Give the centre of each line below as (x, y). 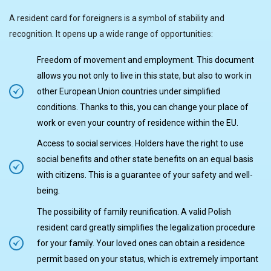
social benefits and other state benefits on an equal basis (145, 159)
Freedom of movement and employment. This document (145, 60)
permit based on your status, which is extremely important (148, 259)
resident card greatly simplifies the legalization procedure (146, 227)
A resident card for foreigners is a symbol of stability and (117, 18)
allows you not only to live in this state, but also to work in (144, 75)
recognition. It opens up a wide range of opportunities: (111, 34)
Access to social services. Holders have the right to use (140, 144)
